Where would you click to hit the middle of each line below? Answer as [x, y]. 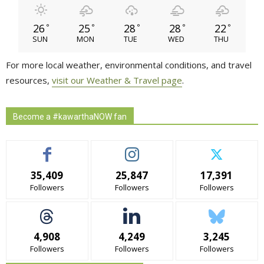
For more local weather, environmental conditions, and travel [129, 65]
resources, [29, 80]
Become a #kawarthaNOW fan [70, 117]
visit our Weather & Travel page [117, 80]
